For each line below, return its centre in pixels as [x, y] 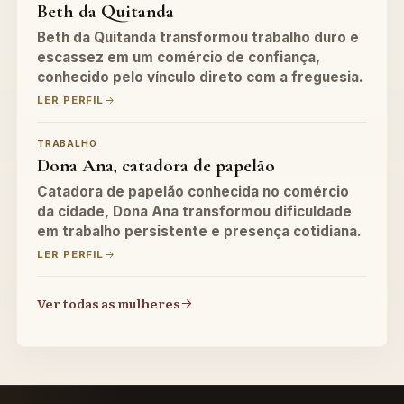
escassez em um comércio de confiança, [179, 58]
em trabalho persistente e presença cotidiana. [199, 232]
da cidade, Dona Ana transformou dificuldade [194, 212]
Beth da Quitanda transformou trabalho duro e [198, 38]
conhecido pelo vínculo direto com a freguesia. [200, 78]
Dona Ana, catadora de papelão [156, 166]
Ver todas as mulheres [108, 303]
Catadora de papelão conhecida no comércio [193, 192]
